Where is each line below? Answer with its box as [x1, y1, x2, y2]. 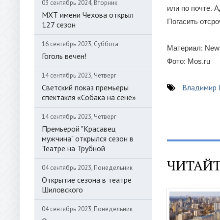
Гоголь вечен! [42, 51, 86, 61]
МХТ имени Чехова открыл [42, 10, 134, 20]
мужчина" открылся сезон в [42, 134, 134, 143]
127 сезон [42, 20, 76, 29]
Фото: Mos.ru [167, 57, 210, 65]
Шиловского [42, 185, 83, 194]
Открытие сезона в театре [42, 175, 132, 185]
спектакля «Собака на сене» [42, 92, 136, 102]
